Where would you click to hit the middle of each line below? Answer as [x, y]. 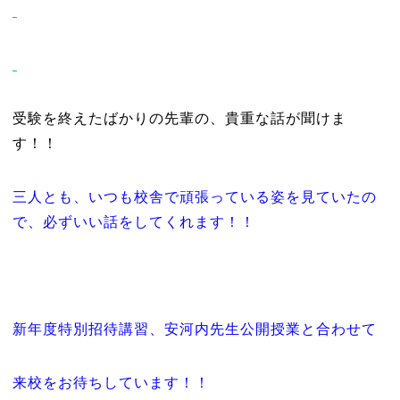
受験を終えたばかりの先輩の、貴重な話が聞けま [179, 118]
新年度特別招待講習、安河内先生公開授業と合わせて [194, 329]
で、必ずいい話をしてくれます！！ [133, 222]
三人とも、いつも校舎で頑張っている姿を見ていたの [194, 197]
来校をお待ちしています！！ [111, 383]
